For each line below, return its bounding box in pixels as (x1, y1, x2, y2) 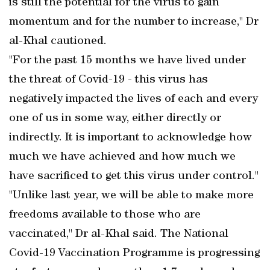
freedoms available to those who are (9, 209, 201, 221)
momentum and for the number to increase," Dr (9, 16, 259, 28)
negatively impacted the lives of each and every (9, 93, 258, 105)
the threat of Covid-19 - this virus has (9, 74, 208, 86)
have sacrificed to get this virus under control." (9, 171, 259, 183)
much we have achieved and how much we (9, 151, 236, 163)
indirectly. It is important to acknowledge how (9, 132, 252, 144)
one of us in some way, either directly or (9, 113, 221, 125)
